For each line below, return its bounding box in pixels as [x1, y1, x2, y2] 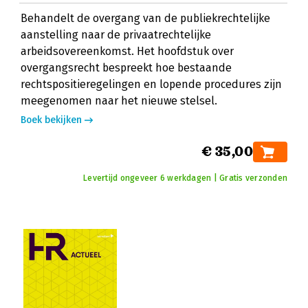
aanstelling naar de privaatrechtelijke [21, 28, 211, 41]
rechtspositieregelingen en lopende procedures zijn [21, 78, 282, 91]
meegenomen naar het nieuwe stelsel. [21, 94, 217, 107]
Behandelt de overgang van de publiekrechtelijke [21, 12, 270, 25]
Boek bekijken [21, 114, 82, 126]
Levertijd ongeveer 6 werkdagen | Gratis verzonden [83, 173, 287, 183]
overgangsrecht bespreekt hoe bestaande [21, 61, 232, 74]
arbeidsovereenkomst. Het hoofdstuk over [21, 45, 234, 58]
